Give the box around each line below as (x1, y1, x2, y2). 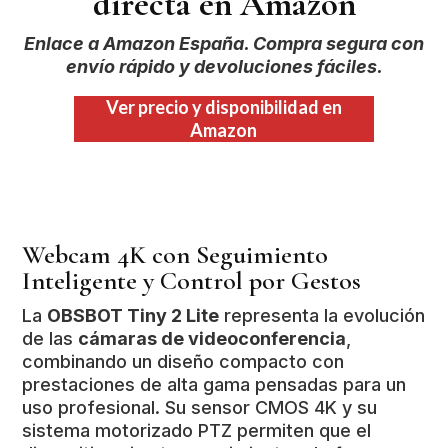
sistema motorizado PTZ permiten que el (22, 419, 372, 441)
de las (22, 327, 79, 349)
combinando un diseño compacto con (22, 350, 345, 372)
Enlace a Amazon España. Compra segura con (24, 32, 424, 54)
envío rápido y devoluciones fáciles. (65, 55, 383, 77)
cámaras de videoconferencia (78, 327, 347, 349)
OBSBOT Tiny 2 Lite (47, 304, 220, 326)
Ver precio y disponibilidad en (105, 95, 342, 118)
